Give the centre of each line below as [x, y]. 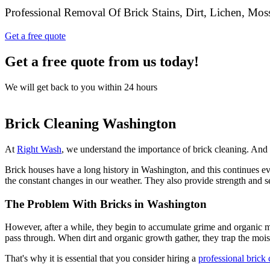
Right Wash [39, 149]
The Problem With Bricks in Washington [106, 204]
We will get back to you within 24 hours [81, 87]
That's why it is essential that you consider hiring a [102, 259]
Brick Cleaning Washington [92, 123]
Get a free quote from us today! [102, 62]
